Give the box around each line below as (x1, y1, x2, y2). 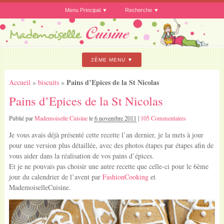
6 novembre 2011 (94, 114, 136, 122)
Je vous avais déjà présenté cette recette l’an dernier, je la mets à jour (8, 130, 203, 140)
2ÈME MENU (90, 57, 125, 63)
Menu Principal (64, 6, 100, 13)
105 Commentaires (140, 114, 186, 122)
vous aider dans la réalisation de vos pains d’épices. (8, 151, 154, 161)
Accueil (8, 77, 30, 87)
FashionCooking (102, 172, 148, 182)
